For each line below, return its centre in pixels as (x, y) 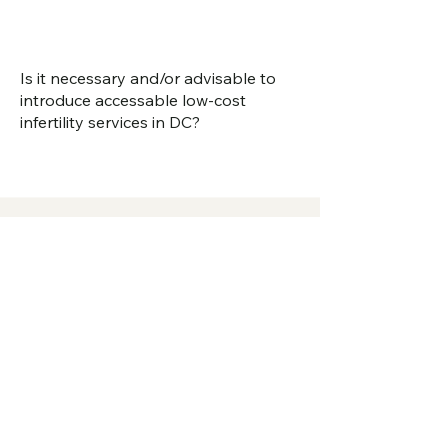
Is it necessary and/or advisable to (148, 78)
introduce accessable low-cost (133, 100)
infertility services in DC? (110, 122)
